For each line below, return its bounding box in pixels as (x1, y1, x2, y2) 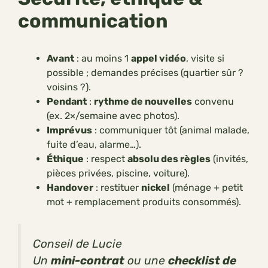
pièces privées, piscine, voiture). (47, 167, 190, 179)
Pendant (47, 95, 87, 107)
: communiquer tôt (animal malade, (92, 124, 249, 136)
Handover (47, 181, 93, 193)
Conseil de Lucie (33, 236, 122, 251)
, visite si (186, 52, 224, 64)
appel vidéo (131, 52, 186, 64)
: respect (84, 153, 127, 165)
